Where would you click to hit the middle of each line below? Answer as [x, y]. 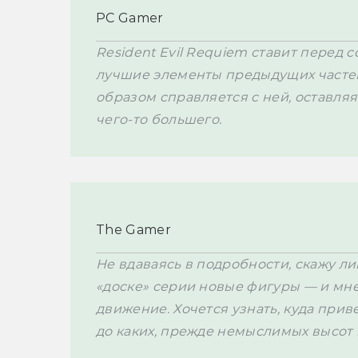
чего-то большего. [159, 120]
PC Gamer [130, 18]
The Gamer [133, 230]
